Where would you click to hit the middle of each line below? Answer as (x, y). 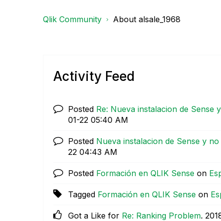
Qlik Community (72, 19)
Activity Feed (94, 76)
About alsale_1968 (147, 19)
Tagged (83, 195)
